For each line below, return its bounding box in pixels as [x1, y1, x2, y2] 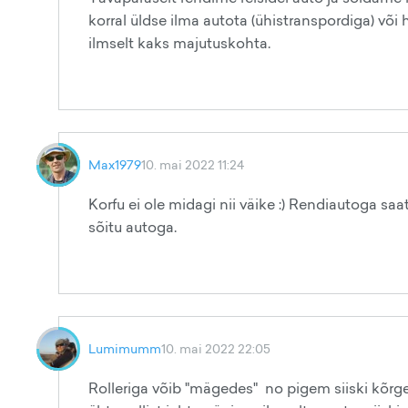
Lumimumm [88, 340, 161, 357]
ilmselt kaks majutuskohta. [88, 33, 270, 53]
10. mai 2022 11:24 [141, 156, 244, 173]
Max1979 [88, 156, 141, 173]
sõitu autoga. [88, 217, 177, 237]
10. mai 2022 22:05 [161, 340, 270, 357]
